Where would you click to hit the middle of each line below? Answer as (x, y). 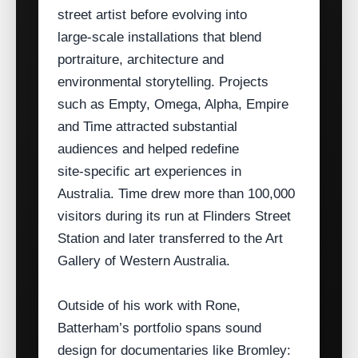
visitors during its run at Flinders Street (174, 217)
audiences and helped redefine (148, 149)
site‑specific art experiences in (149, 172)
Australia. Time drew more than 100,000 (176, 194)
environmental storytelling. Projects (163, 82)
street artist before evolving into (152, 15)
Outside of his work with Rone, (149, 306)
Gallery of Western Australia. (144, 261)
